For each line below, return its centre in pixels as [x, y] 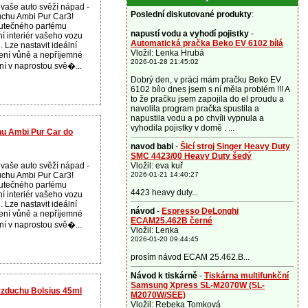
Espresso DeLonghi [200, 211]
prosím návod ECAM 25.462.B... [190, 257]
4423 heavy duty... [164, 192]
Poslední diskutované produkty [191, 14]
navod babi [152, 146]
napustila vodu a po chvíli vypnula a [197, 118]
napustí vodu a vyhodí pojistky [190, 34]
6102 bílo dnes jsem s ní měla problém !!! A [210, 89]
